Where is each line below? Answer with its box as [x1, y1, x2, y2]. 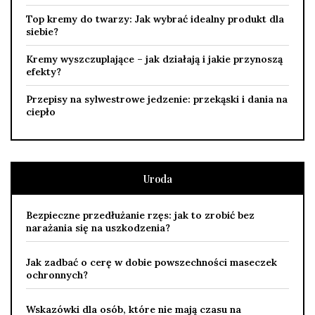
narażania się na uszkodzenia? [26, 221, 170, 234]
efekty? [26, 65, 61, 78]
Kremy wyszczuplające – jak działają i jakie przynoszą [26, 52, 283, 65]
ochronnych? [26, 268, 88, 281]
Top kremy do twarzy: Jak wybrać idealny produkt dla [26, 12, 284, 25]
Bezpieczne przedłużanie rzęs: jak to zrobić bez [26, 208, 255, 221]
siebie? [26, 25, 58, 38]
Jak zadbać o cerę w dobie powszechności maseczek [26, 255, 277, 269]
